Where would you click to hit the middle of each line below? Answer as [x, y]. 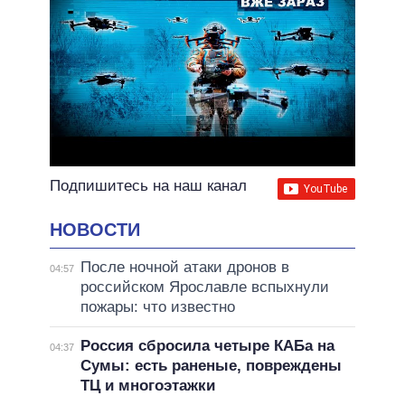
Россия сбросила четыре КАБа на [207, 345]
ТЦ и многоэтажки [147, 385]
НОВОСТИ [95, 230]
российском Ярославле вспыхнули [204, 287]
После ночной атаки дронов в [184, 267]
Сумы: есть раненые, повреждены [211, 365]
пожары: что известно [157, 306]
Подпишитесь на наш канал [148, 186]
